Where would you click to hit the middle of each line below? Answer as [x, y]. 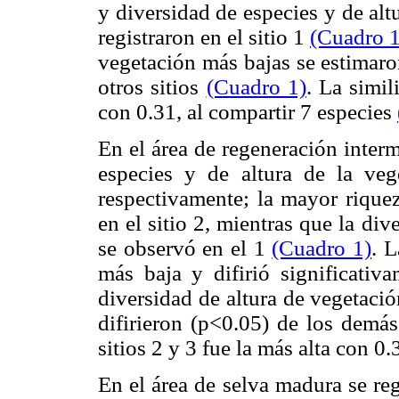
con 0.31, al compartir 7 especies [248, 111]
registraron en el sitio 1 [204, 37]
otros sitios [152, 86]
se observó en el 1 [185, 248]
